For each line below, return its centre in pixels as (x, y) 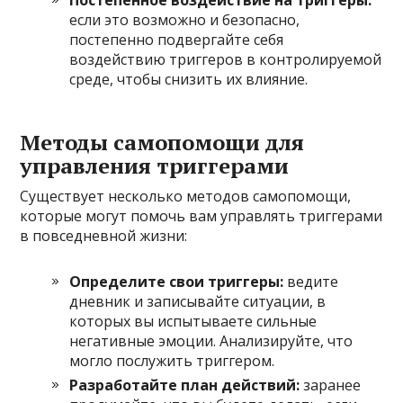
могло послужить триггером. (172, 360)
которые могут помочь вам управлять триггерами (201, 215)
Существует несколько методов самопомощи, (186, 196)
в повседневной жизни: (104, 235)
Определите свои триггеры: (177, 281)
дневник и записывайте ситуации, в (198, 301)
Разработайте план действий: (185, 385)
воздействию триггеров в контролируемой (226, 59)
